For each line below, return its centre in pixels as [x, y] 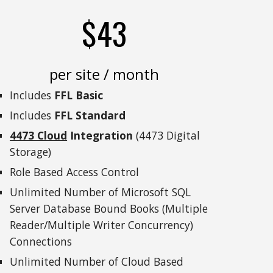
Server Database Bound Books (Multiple [109, 208]
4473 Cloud [39, 135]
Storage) [31, 152]
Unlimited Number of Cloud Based [97, 261]
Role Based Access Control [75, 172]
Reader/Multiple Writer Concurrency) [102, 225]
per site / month [104, 74]
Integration [100, 135]
